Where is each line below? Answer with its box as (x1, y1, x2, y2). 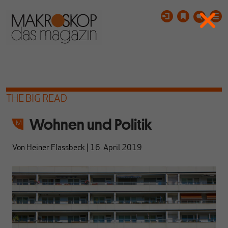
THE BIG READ (6, 94, 67, 104)
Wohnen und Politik (30, 115, 152, 134)
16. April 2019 (90, 144, 142, 152)
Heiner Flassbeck (26, 144, 85, 152)
